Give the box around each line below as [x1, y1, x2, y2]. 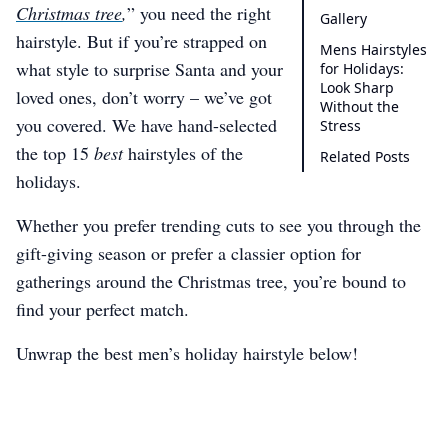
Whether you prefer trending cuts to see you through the [16, 213, 421, 237]
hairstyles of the [123, 141, 243, 165]
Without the [320, 97, 399, 116]
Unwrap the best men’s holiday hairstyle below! [16, 341, 358, 365]
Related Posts [320, 147, 410, 166]
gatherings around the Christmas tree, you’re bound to [16, 269, 406, 293]
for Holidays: [320, 59, 404, 78]
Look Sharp [320, 78, 394, 97]
